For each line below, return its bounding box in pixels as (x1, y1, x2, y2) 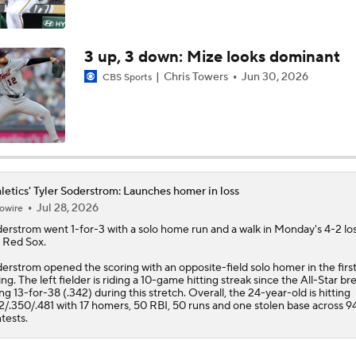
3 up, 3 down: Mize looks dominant (83, 46, 340, 68)
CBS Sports (99, 71, 154, 83)
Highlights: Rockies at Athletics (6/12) (43, 83, 240, 99)
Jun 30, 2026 (241, 69, 308, 84)
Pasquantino (43, 27, 108, 42)
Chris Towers (161, 69, 230, 84)
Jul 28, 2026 (36, 200, 99, 215)
